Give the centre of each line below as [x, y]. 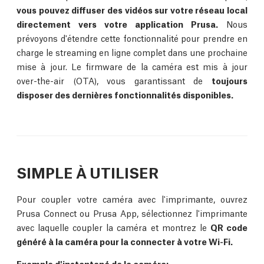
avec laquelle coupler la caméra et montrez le [113, 227]
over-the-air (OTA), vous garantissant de [114, 80]
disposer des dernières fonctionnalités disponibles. [125, 95]
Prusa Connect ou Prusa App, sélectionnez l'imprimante [132, 213]
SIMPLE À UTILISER [88, 172]
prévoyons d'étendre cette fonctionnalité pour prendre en [132, 38]
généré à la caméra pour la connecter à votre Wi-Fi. [125, 241]
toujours [230, 80]
